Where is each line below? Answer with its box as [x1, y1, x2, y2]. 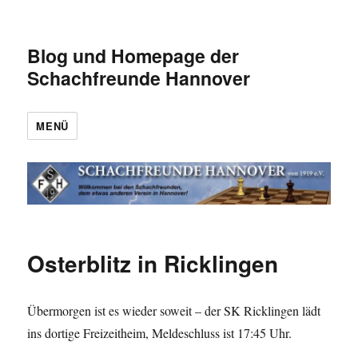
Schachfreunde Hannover [27, 65, 251, 91]
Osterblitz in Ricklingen [27, 246, 279, 280]
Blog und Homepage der [27, 42, 240, 69]
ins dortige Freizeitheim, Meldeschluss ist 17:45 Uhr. [27, 324, 292, 341]
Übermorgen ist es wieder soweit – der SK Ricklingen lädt [27, 301, 321, 319]
